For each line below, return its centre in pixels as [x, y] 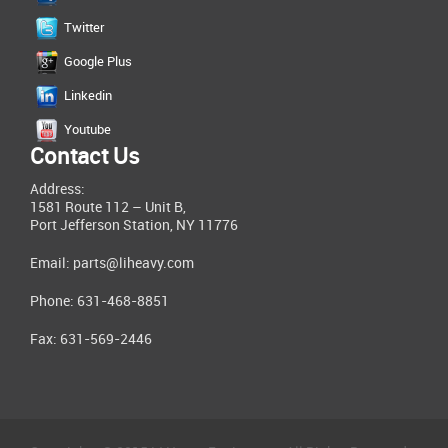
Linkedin [88, 95]
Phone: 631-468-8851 [99, 301]
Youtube [87, 129]
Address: [57, 189]
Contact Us [85, 157]
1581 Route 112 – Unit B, [108, 207]
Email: [51, 263]
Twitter [84, 27]
